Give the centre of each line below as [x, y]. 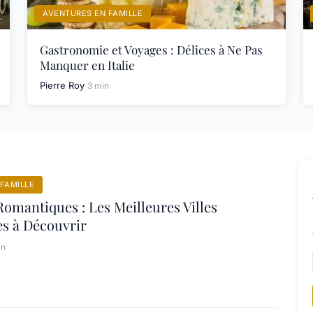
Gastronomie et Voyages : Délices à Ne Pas [151, 50]
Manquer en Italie [87, 65]
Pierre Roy [62, 85]
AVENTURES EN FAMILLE [93, 13]
